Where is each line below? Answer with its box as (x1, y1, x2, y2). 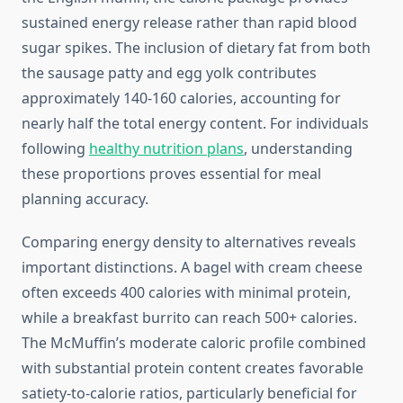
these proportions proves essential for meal (22, 164, 321, 184)
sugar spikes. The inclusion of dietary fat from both (22, 38, 371, 58)
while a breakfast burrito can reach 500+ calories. (22, 308, 357, 328)
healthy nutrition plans (89, 139, 244, 159)
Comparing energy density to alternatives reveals (22, 232, 356, 253)
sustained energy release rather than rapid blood (22, 13, 357, 33)
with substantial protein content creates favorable (22, 358, 363, 379)
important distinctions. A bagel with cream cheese (22, 257, 363, 278)
